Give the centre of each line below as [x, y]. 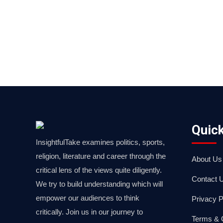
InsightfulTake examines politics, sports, [100, 142]
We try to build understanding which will [99, 184]
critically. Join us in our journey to [89, 212]
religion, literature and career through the [101, 156]
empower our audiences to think [88, 198]
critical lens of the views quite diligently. [99, 170]
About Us [207, 159]
